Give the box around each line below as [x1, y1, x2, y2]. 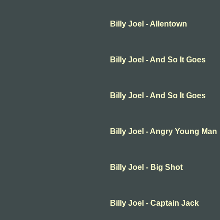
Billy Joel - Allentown [110, 20, 187, 28]
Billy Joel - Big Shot [110, 163, 183, 171]
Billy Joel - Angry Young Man [110, 127, 217, 136]
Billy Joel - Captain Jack [110, 199, 199, 207]
